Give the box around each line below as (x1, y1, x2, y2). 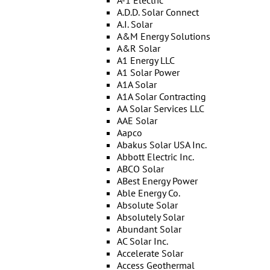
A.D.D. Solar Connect (116, 6, 199, 18)
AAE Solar (116, 115, 157, 127)
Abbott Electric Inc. (116, 151, 194, 163)
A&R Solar (116, 42, 160, 54)
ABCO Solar (116, 163, 164, 175)
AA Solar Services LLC (116, 102, 204, 115)
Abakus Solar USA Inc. (116, 139, 207, 151)
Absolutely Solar (116, 211, 184, 223)
